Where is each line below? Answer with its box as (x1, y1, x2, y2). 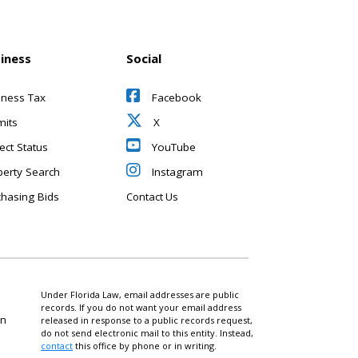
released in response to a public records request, (41, 314, 253, 326)
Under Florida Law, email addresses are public (41, 288, 239, 300)
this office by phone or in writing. (73, 340, 217, 352)
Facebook (148, 90, 201, 105)
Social (125, 50, 161, 66)
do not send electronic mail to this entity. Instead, (41, 327, 253, 339)
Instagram (148, 165, 203, 179)
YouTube (148, 140, 196, 154)
